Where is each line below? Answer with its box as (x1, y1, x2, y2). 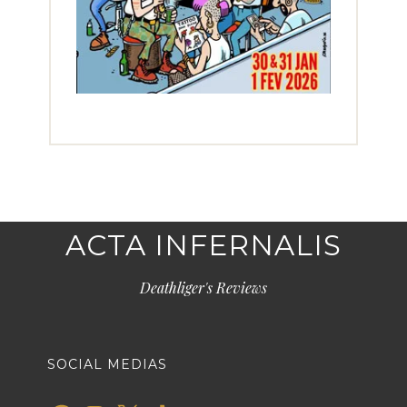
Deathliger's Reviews (140, 277, 267, 297)
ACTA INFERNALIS (65, 227, 342, 263)
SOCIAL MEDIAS (46, 355, 167, 372)
